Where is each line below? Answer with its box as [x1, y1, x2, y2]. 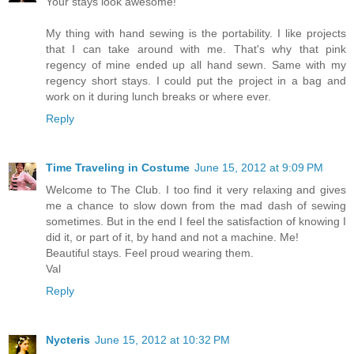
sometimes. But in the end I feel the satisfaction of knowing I [46, 215, 346, 228]
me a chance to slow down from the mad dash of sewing [46, 199, 346, 213]
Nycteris [46, 333, 90, 347]
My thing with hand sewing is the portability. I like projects [46, 27, 346, 40]
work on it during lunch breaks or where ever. [46, 90, 271, 104]
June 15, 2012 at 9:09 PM [194, 161, 323, 175]
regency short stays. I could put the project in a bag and [46, 74, 346, 88]
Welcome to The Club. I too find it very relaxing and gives [46, 183, 346, 197]
